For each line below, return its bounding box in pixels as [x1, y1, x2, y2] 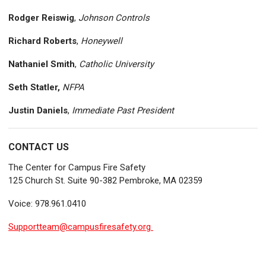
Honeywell [81, 36, 122, 47]
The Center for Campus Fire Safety [8, 162, 145, 173]
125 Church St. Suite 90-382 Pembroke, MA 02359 [8, 175, 202, 186]
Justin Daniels [8, 105, 68, 116]
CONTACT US [8, 141, 69, 153]
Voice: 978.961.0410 [8, 198, 88, 210]
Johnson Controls [78, 12, 150, 24]
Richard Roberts [8, 36, 77, 47]
